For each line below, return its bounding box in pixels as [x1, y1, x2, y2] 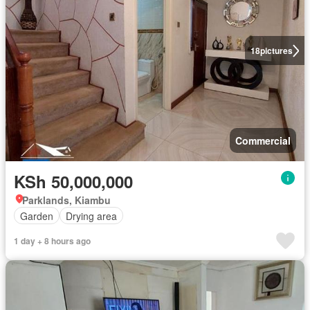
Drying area [66, 208, 117, 223]
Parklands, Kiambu [22, 193, 111, 208]
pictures [259, 44, 293, 57]
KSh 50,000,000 [14, 170, 133, 194]
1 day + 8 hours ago [14, 235, 91, 248]
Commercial [235, 134, 291, 148]
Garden [20, 208, 53, 223]
